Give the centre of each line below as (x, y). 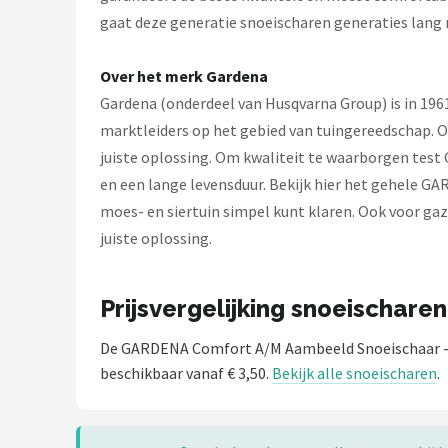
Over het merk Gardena (184, 76)
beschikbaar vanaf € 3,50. (186, 373)
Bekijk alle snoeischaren (354, 373)
